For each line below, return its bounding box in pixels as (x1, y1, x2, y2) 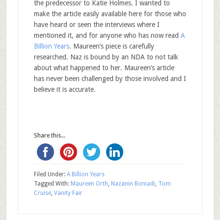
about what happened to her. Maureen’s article (33, 64, 174, 72)
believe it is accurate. (33, 85, 96, 94)
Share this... (33, 132, 65, 139)
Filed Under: (33, 171, 67, 178)
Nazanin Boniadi (110, 180, 155, 188)
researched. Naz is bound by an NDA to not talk (33, 53, 178, 61)
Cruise (33, 190, 51, 197)
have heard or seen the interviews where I (33, 21, 160, 29)
